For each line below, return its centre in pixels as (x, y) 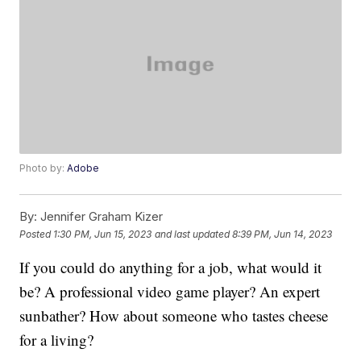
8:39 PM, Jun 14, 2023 (282, 234)
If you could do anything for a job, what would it (171, 268)
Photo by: (44, 168)
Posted (37, 234)
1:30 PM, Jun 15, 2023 (103, 234)
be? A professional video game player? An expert (170, 292)
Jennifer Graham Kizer (100, 217)
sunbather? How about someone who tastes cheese (174, 316)
